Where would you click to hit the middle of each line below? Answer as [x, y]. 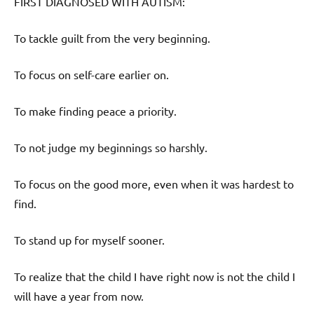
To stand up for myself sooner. [89, 239]
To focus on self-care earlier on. [91, 74]
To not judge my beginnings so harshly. [111, 147]
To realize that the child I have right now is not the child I [155, 276]
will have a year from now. [79, 295]
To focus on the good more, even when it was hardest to [154, 183]
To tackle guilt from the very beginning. [112, 37]
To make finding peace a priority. [95, 110]
